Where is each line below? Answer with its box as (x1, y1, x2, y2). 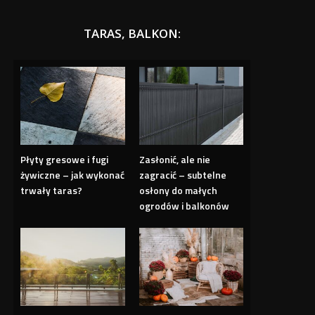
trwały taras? (20, 183, 83, 198)
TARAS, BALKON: (83, 25, 181, 41)
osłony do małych (139, 183, 217, 198)
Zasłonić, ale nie (139, 152, 210, 167)
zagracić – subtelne (139, 167, 226, 183)
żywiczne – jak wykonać (20, 167, 125, 183)
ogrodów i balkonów (139, 198, 229, 214)
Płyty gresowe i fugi (20, 152, 109, 167)
